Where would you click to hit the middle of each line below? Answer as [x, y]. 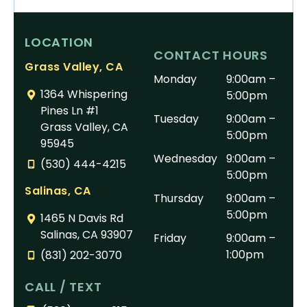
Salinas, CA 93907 [86, 235]
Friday [170, 238]
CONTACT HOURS [211, 55]
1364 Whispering [84, 94]
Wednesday [185, 159]
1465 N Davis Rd [82, 218]
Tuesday [176, 119]
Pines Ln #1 [69, 111]
